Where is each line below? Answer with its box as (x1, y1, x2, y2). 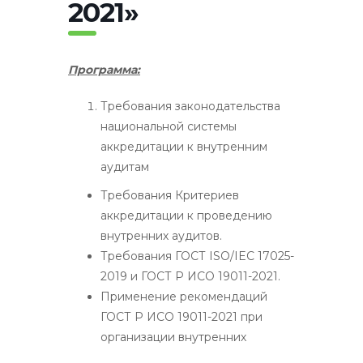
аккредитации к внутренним (100, 139, 267, 154)
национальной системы (100, 118, 237, 134)
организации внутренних (100, 329, 246, 344)
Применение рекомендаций (100, 288, 267, 304)
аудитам (100, 159, 149, 174)
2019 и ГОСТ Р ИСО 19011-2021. (100, 268, 280, 284)
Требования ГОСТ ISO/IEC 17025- (100, 248, 294, 263)
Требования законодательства (100, 98, 280, 113)
